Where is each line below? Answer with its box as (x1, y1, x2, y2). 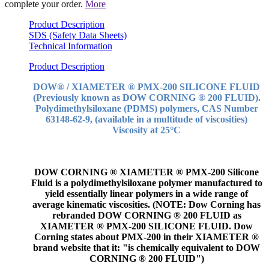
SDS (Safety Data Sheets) (29, 29, 127, 40)
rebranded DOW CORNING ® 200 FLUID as (52, 210, 241, 220)
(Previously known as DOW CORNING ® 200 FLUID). (32, 92, 261, 103)
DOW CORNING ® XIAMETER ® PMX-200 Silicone (34, 166, 259, 177)
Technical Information (29, 40, 112, 51)
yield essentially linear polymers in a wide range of (45, 188, 248, 199)
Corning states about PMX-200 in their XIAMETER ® (34, 231, 259, 242)
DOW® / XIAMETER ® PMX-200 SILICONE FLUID (33, 81, 260, 92)
